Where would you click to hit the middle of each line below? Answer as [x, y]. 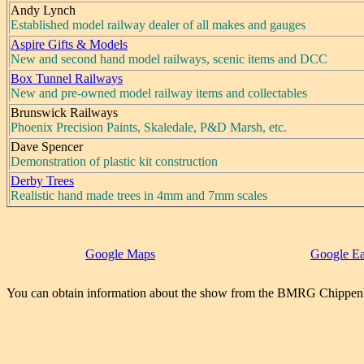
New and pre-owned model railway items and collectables [159, 93]
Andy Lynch [43, 10]
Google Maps [120, 253]
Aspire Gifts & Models [69, 44]
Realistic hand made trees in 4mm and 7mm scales [139, 195]
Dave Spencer [47, 146]
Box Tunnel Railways [67, 78]
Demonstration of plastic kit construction [114, 161]
